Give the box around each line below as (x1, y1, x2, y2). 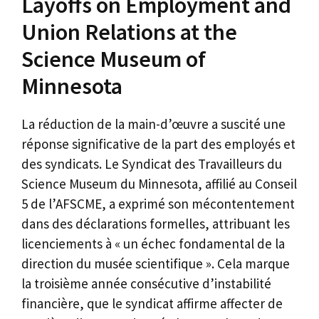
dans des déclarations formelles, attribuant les (21, 214, 290, 232)
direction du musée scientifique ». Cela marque (21, 254, 290, 272)
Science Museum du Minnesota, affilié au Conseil (21, 174, 297, 192)
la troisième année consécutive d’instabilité (21, 274, 271, 292)
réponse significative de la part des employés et (21, 135, 296, 152)
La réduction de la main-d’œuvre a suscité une (21, 115, 286, 132)
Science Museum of (21, 44, 206, 73)
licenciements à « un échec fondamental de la (21, 234, 285, 252)
